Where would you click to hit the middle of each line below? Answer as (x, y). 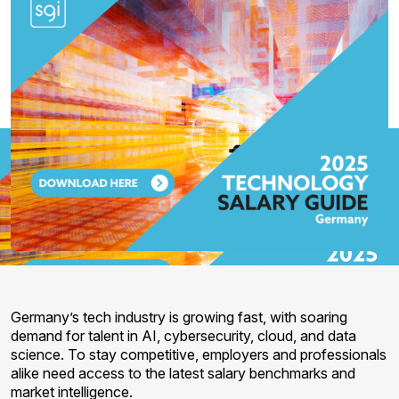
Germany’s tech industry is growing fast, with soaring (179, 317)
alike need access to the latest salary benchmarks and (183, 373)
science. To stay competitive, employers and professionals (199, 354)
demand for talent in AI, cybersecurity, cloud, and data (183, 336)
